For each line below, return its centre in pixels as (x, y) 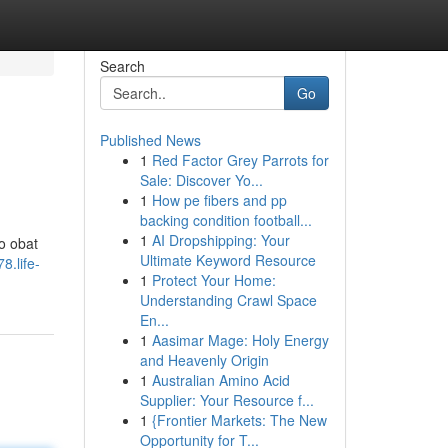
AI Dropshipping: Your (220, 240)
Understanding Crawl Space (228, 300)
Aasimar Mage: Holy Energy (240, 340)
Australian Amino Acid (220, 380)
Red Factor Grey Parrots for (240, 160)
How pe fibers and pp (219, 200)
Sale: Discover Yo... (201, 180)
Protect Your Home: (213, 280)
